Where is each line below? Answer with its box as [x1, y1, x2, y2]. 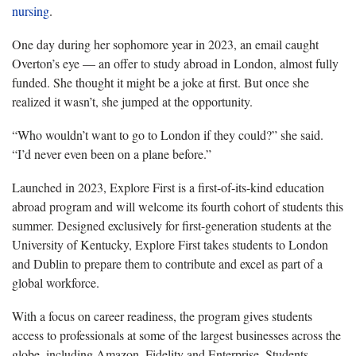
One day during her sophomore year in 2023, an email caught [12, 35, 319, 52]
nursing [12, 2, 49, 19]
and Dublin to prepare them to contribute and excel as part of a [12, 254, 323, 272]
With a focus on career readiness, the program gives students [12, 307, 312, 324]
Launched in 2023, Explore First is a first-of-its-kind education [12, 178, 324, 195]
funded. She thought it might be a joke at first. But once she [12, 73, 309, 91]
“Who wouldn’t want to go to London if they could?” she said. [12, 126, 323, 143]
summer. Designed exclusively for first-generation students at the [12, 216, 331, 234]
